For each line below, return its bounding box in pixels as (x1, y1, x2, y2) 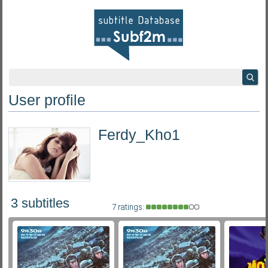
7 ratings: (112, 202, 144, 214)
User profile (8, 92, 86, 108)
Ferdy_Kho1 (98, 126, 180, 143)
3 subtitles (11, 196, 69, 211)
